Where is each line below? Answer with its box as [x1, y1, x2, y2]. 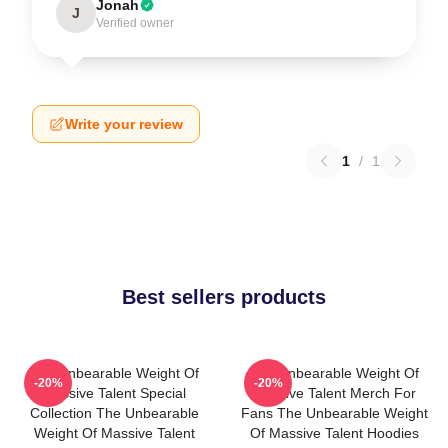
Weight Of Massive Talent [33, 425, 195, 441]
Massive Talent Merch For [252, 385, 416, 401]
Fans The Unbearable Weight [240, 405, 428, 421]
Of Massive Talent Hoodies [249, 425, 419, 441]
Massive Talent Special [42, 385, 186, 401]
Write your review [65, 116, 183, 132]
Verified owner [96, 16, 174, 30]
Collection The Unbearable [29, 405, 199, 421]
